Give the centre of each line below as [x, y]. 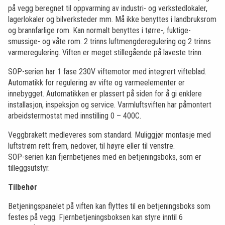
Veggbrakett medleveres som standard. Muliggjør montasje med [109, 135]
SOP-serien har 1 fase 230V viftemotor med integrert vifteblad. [107, 71]
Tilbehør [23, 187]
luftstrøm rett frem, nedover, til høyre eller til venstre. [91, 146]
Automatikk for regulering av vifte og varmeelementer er [96, 82]
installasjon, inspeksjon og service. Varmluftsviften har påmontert [110, 104]
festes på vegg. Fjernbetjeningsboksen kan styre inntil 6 [95, 217]
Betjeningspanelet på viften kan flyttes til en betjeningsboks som [109, 206]
